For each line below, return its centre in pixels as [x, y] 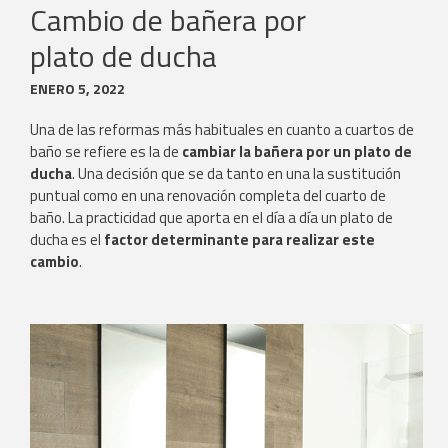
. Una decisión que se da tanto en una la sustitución [236, 174]
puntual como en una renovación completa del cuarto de [208, 196]
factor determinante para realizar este [238, 240]
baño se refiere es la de [106, 152]
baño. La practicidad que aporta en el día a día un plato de [211, 218]
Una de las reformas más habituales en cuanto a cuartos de [222, 130]
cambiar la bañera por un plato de [297, 152]
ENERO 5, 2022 [77, 89]
